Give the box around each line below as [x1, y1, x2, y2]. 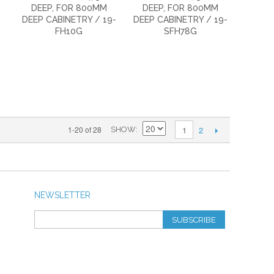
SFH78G [163, 26, 197, 37]
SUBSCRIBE [172, 215, 216, 224]
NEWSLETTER [34, 190, 91, 200]
